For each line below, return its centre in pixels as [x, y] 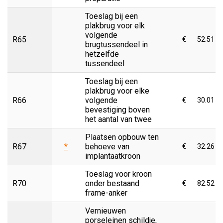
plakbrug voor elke [117, 91]
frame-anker [106, 193]
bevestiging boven [117, 110]
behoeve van [107, 146]
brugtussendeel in [116, 44]
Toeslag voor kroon [118, 174]
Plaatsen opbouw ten [122, 137]
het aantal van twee [118, 119]
